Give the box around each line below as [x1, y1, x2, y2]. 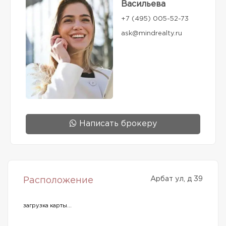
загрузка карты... [23, 203, 72, 208]
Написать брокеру [76, 120, 157, 128]
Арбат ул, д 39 [150, 175, 203, 182]
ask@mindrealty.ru [121, 30, 182, 36]
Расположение [23, 176, 93, 185]
